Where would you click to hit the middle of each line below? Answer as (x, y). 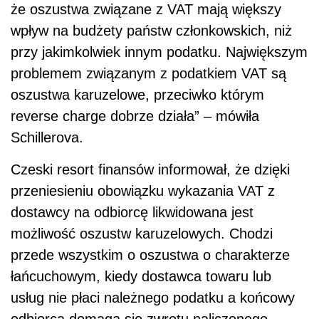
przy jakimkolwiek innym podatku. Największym (159, 52)
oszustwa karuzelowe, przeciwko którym (137, 94)
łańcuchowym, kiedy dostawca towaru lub (141, 276)
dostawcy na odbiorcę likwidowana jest (132, 212)
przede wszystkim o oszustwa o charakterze (150, 255)
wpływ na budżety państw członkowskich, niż (151, 30)
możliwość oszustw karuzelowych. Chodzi (142, 233)
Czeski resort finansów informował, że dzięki (150, 169)
